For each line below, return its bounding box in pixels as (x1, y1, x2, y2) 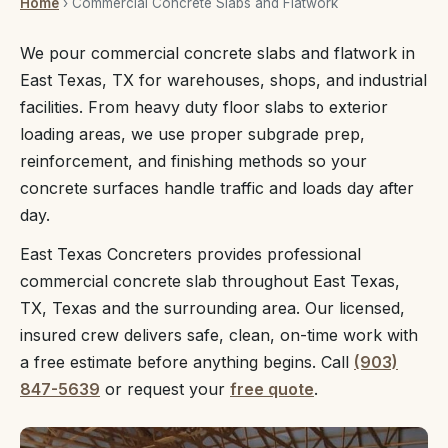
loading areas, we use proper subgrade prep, (20, 124, 365, 144)
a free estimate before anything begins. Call (20, 352, 354, 372)
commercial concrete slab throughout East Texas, (20, 271, 400, 291)
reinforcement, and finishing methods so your (20, 151, 367, 171)
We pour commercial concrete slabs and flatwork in (20, 43, 415, 63)
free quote (230, 379, 314, 399)
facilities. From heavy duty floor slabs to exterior (20, 97, 388, 117)
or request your (100, 379, 230, 399)
